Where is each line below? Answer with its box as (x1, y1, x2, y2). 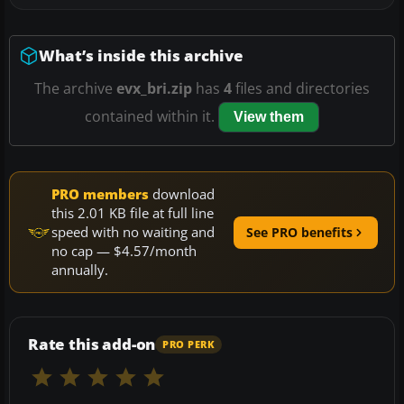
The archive (34, 78, 116, 99)
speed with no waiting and (51, 223, 215, 242)
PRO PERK (162, 337, 216, 351)
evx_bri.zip (116, 78, 192, 99)
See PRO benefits (246, 223, 353, 241)
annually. (51, 261, 108, 280)
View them (234, 109, 304, 125)
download (149, 185, 215, 204)
